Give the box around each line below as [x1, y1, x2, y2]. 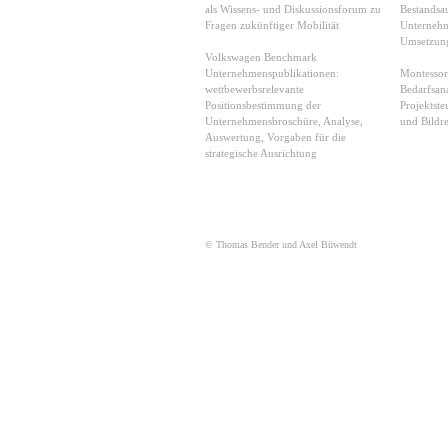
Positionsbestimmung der [205, 99, 321, 111]
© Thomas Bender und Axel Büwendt [205, 239, 357, 250]
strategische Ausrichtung [205, 147, 317, 159]
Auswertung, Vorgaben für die [205, 131, 346, 143]
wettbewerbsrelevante [205, 83, 304, 95]
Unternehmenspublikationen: [205, 67, 339, 79]
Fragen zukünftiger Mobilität [205, 19, 339, 31]
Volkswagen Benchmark [205, 51, 317, 63]
